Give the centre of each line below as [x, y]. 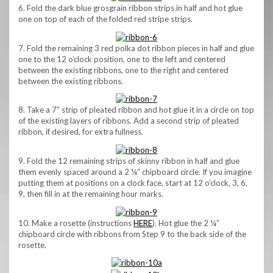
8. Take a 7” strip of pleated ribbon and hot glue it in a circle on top [136, 110]
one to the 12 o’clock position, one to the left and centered [122, 59]
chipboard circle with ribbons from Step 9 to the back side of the [132, 234]
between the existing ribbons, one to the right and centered [123, 70]
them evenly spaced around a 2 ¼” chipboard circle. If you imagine [135, 172]
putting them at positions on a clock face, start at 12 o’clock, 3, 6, [133, 183]
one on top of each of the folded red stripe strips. [105, 19]
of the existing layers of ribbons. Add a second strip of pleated [129, 121]
